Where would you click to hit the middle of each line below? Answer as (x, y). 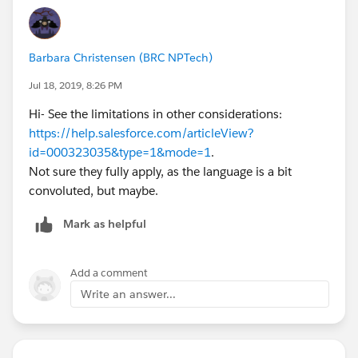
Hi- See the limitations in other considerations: (155, 113)
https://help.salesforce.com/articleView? (141, 133)
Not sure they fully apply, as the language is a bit (160, 171)
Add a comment (109, 272)
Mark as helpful (105, 223)
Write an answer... (128, 294)
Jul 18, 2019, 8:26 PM (76, 85)
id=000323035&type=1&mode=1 (120, 152)
